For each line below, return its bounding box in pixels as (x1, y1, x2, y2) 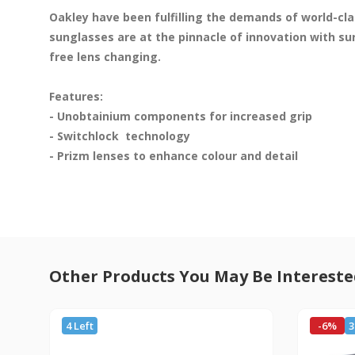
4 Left (66, 318, 94, 333)
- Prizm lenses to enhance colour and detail (49, 147, 298, 163)
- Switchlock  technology (49, 128, 193, 143)
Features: (49, 88, 103, 104)
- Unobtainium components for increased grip (49, 108, 312, 124)
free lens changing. (49, 48, 161, 64)
